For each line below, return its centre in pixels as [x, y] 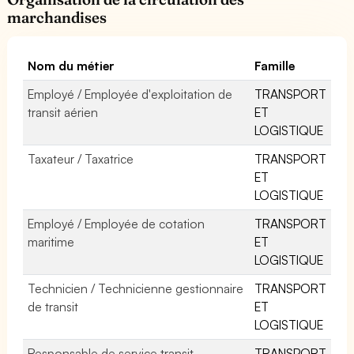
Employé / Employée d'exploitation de [130, 94]
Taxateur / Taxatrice [81, 158]
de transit [53, 306]
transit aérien [63, 112]
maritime [51, 241]
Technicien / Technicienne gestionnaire [136, 288]
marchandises [57, 17]
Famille [275, 65]
